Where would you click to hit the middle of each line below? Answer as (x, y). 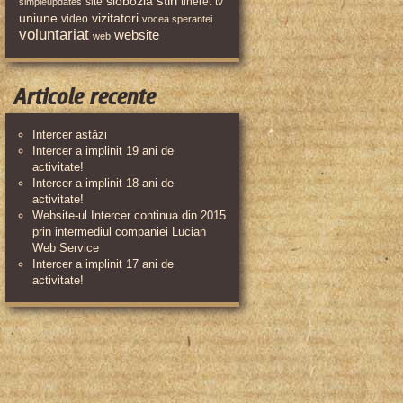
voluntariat (54, 35)
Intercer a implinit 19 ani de (103, 151)
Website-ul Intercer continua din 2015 (129, 215)
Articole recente (85, 97)
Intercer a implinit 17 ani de (103, 264)
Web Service (66, 248)
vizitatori (115, 18)
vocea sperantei (177, 19)
